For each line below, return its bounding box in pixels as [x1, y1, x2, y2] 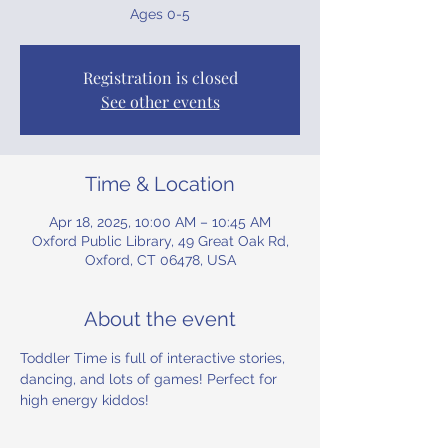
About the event [84, 307, 236, 331]
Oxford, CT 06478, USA [84, 252, 236, 268]
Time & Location [85, 172, 235, 196]
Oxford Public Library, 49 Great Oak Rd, [31, 233, 289, 249]
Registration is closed [82, 67, 238, 88]
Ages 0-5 [130, 6, 190, 22]
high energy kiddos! [20, 392, 149, 408]
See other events [100, 91, 220, 112]
